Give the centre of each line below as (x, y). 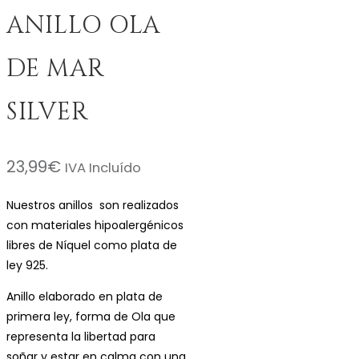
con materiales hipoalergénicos (95, 225)
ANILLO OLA (83, 25)
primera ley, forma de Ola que (91, 316)
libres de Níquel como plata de (92, 245)
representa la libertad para (81, 336)
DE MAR (56, 69)
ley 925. (27, 265)
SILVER (48, 112)
